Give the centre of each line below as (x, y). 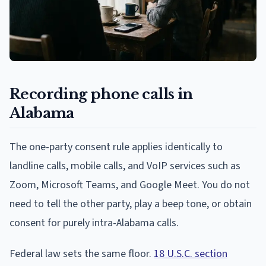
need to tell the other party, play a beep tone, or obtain (131, 204)
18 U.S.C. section (191, 254)
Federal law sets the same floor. (82, 254)
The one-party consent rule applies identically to (116, 147)
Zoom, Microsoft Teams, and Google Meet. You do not (130, 185)
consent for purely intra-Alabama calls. (94, 223)
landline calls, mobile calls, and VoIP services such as (125, 166)
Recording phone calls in (101, 94)
